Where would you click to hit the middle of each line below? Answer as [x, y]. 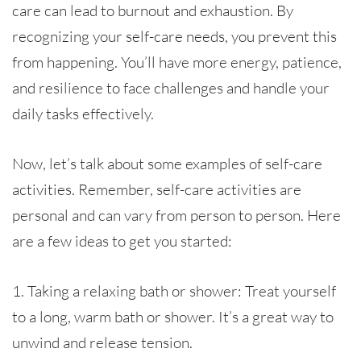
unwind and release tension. [102, 342]
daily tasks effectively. [83, 113]
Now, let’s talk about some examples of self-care [167, 163]
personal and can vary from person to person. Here [176, 215]
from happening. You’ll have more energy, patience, [177, 62]
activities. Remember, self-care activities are [157, 189]
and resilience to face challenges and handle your [171, 87]
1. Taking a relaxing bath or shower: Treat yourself [174, 290]
